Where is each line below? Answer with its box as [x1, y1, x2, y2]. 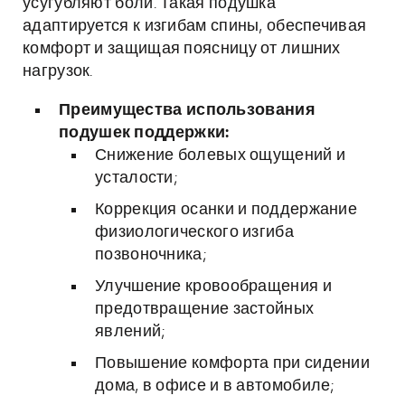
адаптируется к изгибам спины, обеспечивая [23, 18, 367, 34]
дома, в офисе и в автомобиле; [95, 378, 334, 394]
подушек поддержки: [59, 125, 230, 141]
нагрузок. [23, 63, 93, 80]
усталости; [95, 170, 177, 186]
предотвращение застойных [95, 301, 315, 317]
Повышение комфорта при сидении [95, 355, 370, 372]
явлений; [95, 324, 165, 340]
